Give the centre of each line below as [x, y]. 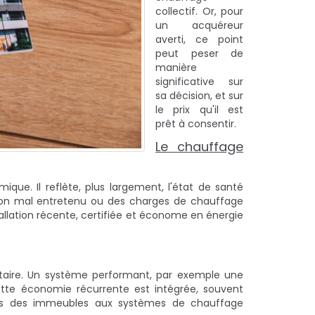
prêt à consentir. [196, 124]
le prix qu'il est [199, 110]
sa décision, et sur [199, 96]
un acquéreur [199, 25]
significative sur [199, 82]
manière [176, 67]
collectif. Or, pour [199, 11]
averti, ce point [199, 39]
